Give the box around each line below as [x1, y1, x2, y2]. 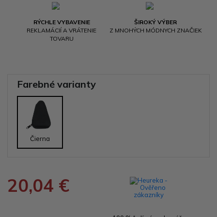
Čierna [30, 134, 50, 142]
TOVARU [49, 34, 74, 42]
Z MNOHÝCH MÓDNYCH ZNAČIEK [109, 26, 202, 34]
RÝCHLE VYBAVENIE [33, 18, 90, 26]
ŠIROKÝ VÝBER [134, 18, 177, 26]
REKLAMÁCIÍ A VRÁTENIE [27, 26, 96, 34]
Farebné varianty [17, 77, 96, 90]
